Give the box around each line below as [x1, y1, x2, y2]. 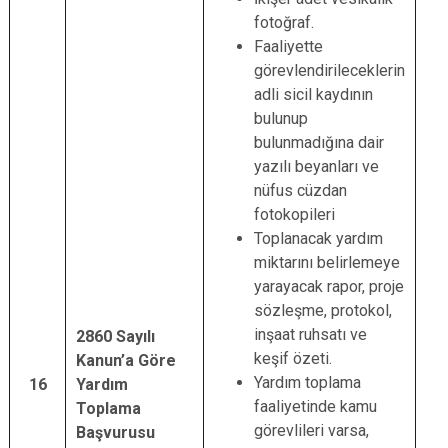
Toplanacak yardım [254, 229, 383, 248]
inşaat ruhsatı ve [254, 325, 367, 344]
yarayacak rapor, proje [254, 277, 404, 296]
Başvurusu [76, 423, 155, 442]
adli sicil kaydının [254, 85, 373, 104]
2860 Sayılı [76, 327, 155, 346]
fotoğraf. [254, 13, 314, 32]
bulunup [254, 109, 308, 128]
